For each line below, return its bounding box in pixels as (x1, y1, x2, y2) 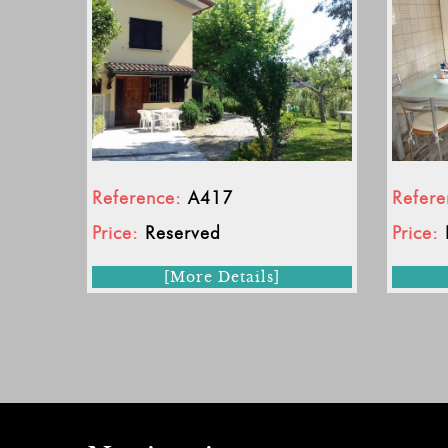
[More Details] (164, 267, 280, 286)
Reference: (92, 186, 182, 209)
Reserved (145, 221, 221, 244)
